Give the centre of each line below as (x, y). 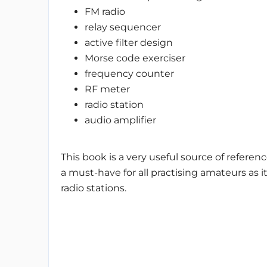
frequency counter (129, 74)
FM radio (105, 12)
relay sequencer (122, 27)
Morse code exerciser (135, 58)
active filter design (128, 43)
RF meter (107, 89)
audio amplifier (120, 120)
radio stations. (93, 188)
